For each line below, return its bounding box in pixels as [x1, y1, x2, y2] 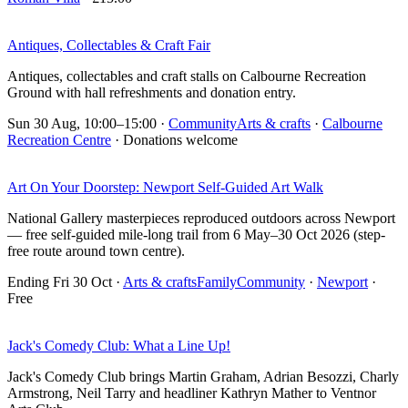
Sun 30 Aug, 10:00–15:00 [7, 116, 157, 132]
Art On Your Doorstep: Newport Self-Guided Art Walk [7, 179, 323, 196]
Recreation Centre [7, 132, 111, 148]
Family [197, 274, 237, 291]
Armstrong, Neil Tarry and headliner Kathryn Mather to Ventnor [7, 385, 376, 402]
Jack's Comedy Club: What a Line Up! [7, 338, 230, 354]
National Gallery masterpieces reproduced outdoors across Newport [7, 210, 395, 227]
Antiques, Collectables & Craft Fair [7, 37, 210, 54]
